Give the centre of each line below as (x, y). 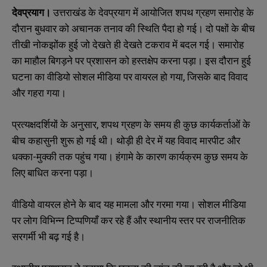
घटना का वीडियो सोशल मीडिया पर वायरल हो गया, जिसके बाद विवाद (130, 76)
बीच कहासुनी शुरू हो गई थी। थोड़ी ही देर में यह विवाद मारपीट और (126, 140)
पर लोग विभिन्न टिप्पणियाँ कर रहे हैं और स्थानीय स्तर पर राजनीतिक (129, 220)
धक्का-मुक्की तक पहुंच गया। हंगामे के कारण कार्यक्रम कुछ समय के (130, 156)
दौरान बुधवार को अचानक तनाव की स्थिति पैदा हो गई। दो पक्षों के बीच (133, 28)
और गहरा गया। (39, 92)
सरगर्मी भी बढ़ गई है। (49, 236)
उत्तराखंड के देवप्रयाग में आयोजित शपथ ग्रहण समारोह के (152, 12)
